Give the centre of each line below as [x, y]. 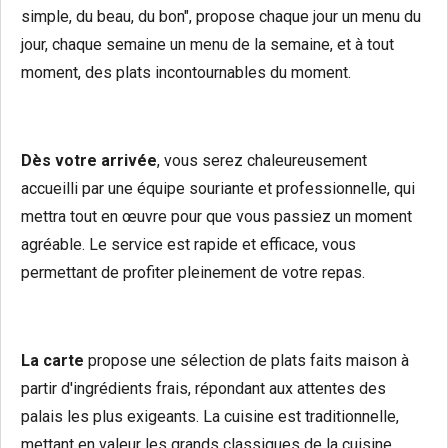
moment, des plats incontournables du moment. [186, 73]
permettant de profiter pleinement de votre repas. [193, 273]
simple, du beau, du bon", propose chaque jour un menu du [221, 17]
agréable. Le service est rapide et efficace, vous [188, 245]
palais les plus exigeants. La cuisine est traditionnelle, [210, 417]
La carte [52, 361]
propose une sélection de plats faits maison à [246, 361]
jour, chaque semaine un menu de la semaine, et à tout [207, 45]
